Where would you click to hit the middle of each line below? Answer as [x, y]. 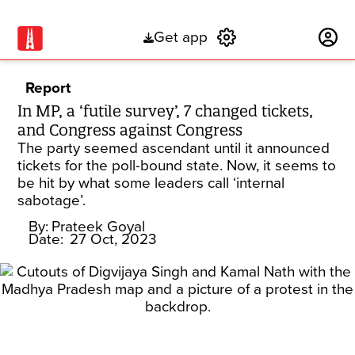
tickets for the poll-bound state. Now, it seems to [177, 166]
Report [48, 88]
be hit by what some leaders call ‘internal [151, 183]
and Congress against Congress [130, 130]
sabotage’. [52, 200]
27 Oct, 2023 [114, 239]
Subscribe [278, 38]
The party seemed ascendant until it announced [174, 148]
